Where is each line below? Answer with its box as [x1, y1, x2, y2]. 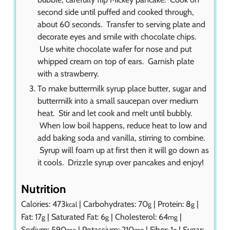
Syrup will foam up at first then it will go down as [37, 145, 209, 156]
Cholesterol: [115, 211, 159, 222]
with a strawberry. [37, 68, 99, 79]
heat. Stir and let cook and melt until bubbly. [37, 108, 192, 119]
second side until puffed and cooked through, [37, 7, 194, 17]
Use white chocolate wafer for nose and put [37, 44, 191, 54]
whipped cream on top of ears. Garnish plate [37, 56, 194, 67]
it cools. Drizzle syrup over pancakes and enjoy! [37, 157, 204, 168]
